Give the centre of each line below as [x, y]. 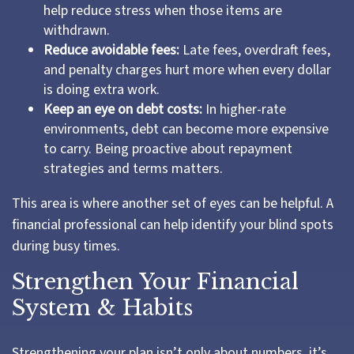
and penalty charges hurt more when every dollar [187, 70]
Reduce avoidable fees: [111, 50]
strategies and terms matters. [133, 169]
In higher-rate [244, 109]
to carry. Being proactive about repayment [168, 149]
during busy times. [66, 246]
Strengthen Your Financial [155, 282]
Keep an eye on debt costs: [123, 109]
